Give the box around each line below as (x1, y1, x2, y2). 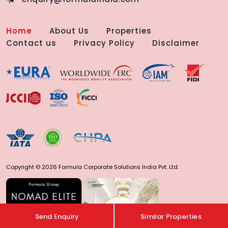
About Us (49, 25, 90, 37)
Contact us (6, 38, 56, 49)
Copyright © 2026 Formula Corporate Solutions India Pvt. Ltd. (6, 163, 179, 172)
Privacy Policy (74, 38, 135, 49)
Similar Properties (140, 212, 202, 221)
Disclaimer (152, 38, 200, 49)
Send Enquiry (35, 212, 79, 221)
